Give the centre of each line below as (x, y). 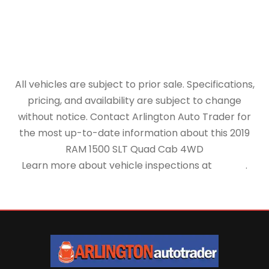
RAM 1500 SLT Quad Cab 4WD (134, 150)
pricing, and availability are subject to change (134, 101)
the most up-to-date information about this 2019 (134, 133)
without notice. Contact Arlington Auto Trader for (134, 117)
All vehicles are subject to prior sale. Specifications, (134, 85)
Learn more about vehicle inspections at (118, 166)
